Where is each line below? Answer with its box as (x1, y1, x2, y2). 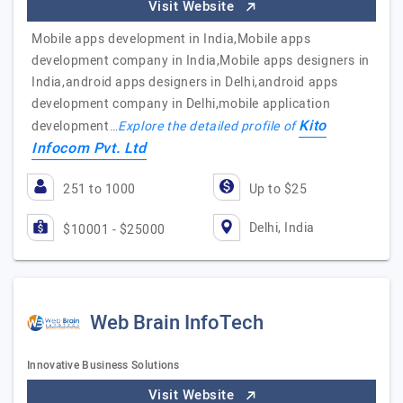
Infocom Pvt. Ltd (31, 138, 147, 159)
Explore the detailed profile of (118, 117, 300, 136)
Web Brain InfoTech (90, 309, 264, 337)
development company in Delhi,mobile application (31, 94, 331, 113)
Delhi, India (248, 218, 315, 237)
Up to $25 (248, 180, 307, 199)
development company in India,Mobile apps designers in (31, 51, 370, 70)
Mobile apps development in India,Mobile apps (31, 30, 311, 49)
